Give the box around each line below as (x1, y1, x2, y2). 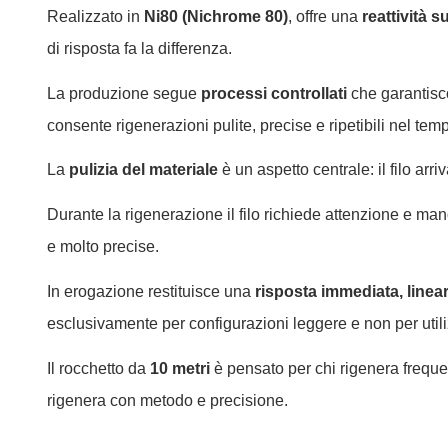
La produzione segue (47, 84, 201, 102)
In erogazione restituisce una (47, 282, 255, 300)
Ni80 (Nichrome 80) (144, 7, 288, 25)
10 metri (150, 359, 210, 377)
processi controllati (201, 84, 347, 102)
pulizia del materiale (69, 161, 218, 179)
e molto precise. (47, 238, 159, 256)
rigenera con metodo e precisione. (47, 391, 288, 409)
